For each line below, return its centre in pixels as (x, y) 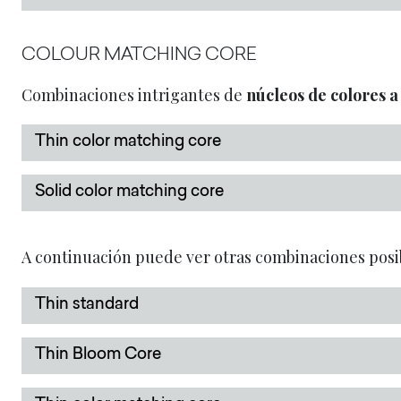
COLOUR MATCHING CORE (139, 55)
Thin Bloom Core (98, 355)
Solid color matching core (129, 192)
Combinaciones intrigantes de (134, 94)
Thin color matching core (128, 142)
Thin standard (87, 305)
